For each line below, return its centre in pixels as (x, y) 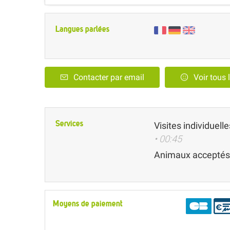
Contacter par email (109, 77)
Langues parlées (82, 29)
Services (69, 123)
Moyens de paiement (88, 203)
